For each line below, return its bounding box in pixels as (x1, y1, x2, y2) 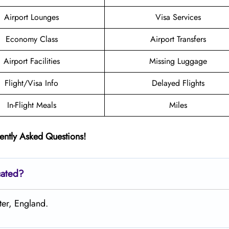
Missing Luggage (149, 55, 207, 67)
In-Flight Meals (7, 99, 56, 111)
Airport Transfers (150, 33, 206, 45)
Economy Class (5, 33, 58, 45)
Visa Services (155, 11, 201, 23)
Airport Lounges (4, 11, 59, 23)
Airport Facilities (3, 55, 60, 67)
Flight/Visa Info (5, 77, 58, 89)
